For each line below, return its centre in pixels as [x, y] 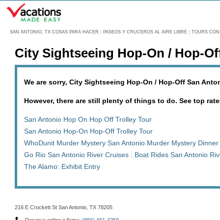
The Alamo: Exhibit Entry [62, 166]
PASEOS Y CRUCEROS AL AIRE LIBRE [145, 32]
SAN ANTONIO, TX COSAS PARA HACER [54, 32]
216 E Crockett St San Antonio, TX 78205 [64, 207]
